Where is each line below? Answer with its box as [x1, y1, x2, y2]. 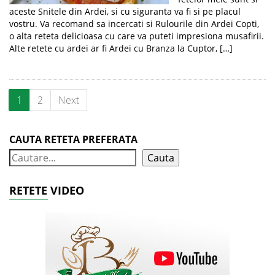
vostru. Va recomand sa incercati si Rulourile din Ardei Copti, [9, 18, 259, 29]
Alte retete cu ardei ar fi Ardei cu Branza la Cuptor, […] [9, 42, 233, 54]
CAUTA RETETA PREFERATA [9, 133, 137, 146]
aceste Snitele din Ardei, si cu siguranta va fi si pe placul [9, 6, 241, 17]
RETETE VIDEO [9, 183, 84, 198]
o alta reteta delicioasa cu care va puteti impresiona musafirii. [9, 30, 264, 42]
